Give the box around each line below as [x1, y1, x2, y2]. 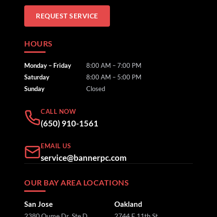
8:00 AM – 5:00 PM [86, 73, 141, 81]
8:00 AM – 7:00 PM [86, 62, 141, 70]
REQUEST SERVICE [36, 12, 98, 20]
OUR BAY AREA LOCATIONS [24, 178, 129, 187]
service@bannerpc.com [41, 153, 126, 163]
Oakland [114, 200, 142, 209]
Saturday [24, 73, 49, 81]
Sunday [24, 85, 45, 93]
